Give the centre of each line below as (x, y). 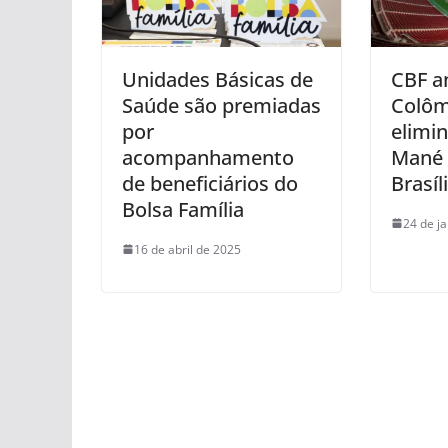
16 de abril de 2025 (187, 249)
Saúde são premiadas (221, 105)
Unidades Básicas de (217, 79)
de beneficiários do (210, 183)
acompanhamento (208, 157)
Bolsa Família (183, 209)
